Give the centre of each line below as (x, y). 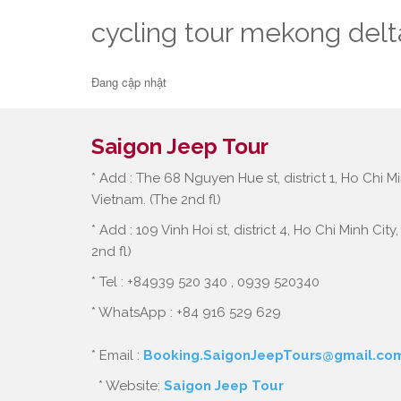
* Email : (117, 355)
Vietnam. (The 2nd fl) (156, 200)
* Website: (128, 386)
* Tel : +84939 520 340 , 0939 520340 (205, 282)
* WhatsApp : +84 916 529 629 (186, 312)
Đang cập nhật (129, 82)
